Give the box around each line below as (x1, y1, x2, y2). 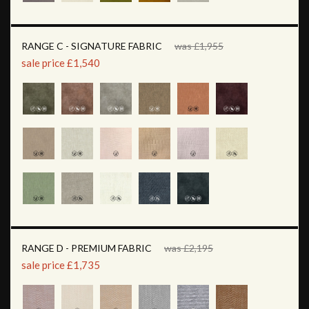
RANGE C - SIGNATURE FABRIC (21, 39, 162, 52)
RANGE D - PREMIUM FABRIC (21, 241, 152, 254)
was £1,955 (175, 39, 223, 52)
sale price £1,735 (21, 258, 100, 271)
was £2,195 (164, 241, 213, 254)
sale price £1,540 (21, 56, 100, 69)
